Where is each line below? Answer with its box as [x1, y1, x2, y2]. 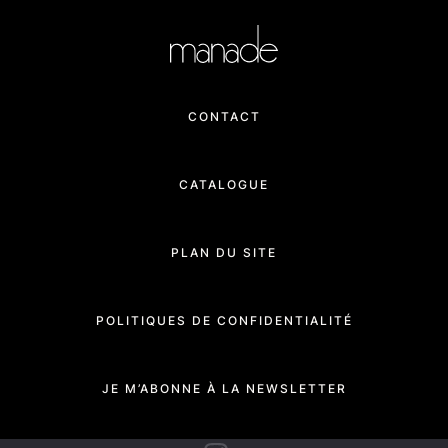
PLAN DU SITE [171, 244, 277, 260]
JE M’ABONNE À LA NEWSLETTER [101, 380, 347, 396]
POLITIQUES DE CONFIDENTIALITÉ [95, 312, 353, 328]
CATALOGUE [179, 176, 269, 192]
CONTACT [187, 108, 261, 124]
